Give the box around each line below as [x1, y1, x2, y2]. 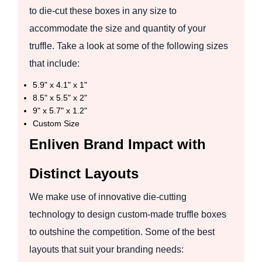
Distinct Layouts [29, 165, 139, 181]
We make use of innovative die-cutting [29, 191, 187, 202]
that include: [29, 58, 80, 68]
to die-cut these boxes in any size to [29, 5, 177, 16]
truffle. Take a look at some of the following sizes [29, 40, 228, 51]
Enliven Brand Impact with [29, 136, 206, 152]
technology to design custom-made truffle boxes [29, 209, 226, 219]
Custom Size [33, 118, 80, 128]
